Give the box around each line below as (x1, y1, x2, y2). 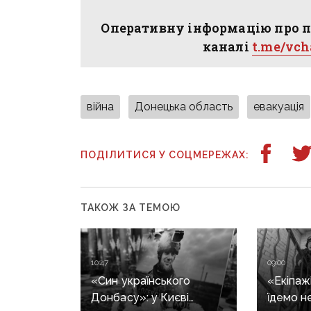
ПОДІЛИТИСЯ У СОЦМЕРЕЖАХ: (81, 149, 250, 161)
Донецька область (135, 100, 233, 114)
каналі (202, 38, 253, 56)
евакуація (253, 100, 305, 114)
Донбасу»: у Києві (91, 290, 189, 304)
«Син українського (91, 274, 190, 287)
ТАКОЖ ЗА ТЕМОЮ (81, 202, 181, 214)
